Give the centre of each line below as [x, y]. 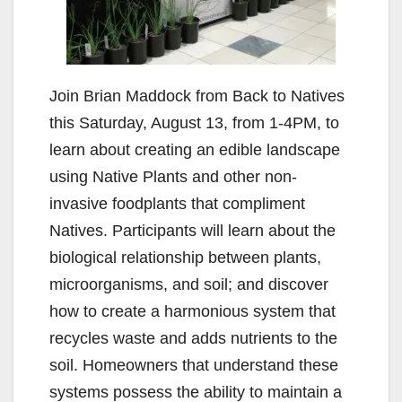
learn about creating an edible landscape [195, 149]
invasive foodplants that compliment [177, 203]
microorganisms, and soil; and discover [189, 284]
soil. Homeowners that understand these [194, 365]
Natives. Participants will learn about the [192, 230]
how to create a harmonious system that [192, 311]
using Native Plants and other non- [173, 176]
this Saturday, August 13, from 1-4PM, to [194, 122]
